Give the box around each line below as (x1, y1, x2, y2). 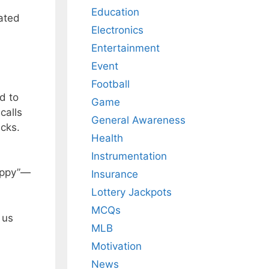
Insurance (91, 168, 138, 181)
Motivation (91, 240, 142, 253)
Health (91, 132, 123, 145)
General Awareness (91, 114, 186, 127)
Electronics (91, 24, 144, 37)
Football (91, 78, 130, 91)
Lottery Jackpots (91, 186, 172, 199)
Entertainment (91, 42, 160, 55)
